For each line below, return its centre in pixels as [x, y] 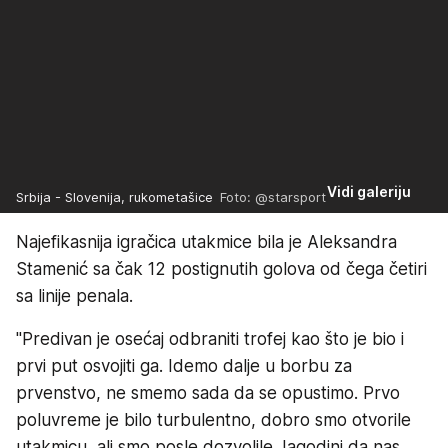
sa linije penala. [74, 295]
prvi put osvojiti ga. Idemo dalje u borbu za [184, 365]
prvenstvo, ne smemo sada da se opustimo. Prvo [208, 392]
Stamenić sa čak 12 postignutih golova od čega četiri [221, 268]
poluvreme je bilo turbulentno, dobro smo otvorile [213, 419]
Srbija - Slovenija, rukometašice [114, 196]
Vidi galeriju [369, 191]
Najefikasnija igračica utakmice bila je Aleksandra [206, 241]
